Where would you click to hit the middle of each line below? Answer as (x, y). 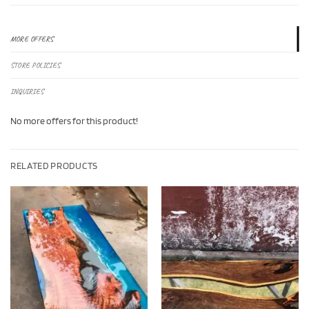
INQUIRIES (27, 92)
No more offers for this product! (74, 120)
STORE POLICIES (36, 66)
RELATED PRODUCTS (54, 165)
